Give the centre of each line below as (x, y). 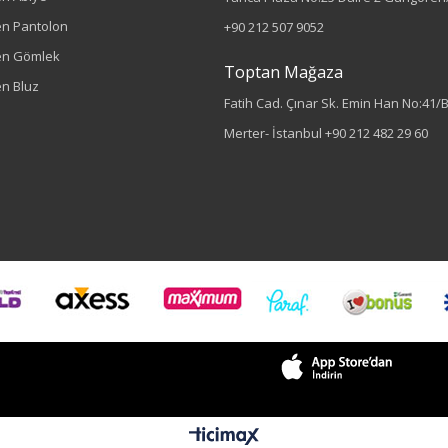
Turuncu (276, 394)
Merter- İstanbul (274, 133)
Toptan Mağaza (283, 72)
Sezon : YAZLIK (280, 301)
